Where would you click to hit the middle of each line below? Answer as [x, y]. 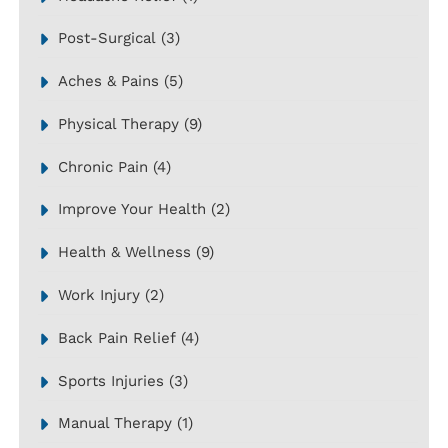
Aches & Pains [108, 81]
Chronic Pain [102, 166]
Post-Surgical [106, 38]
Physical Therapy [118, 123]
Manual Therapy [114, 423]
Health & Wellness [124, 252]
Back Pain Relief [116, 337]
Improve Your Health [131, 209]
